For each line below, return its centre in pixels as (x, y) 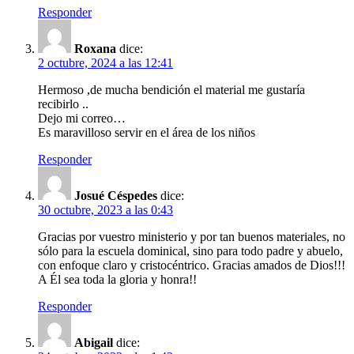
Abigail (94, 342)
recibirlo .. (63, 104)
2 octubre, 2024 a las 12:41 (105, 62)
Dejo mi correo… (82, 118)
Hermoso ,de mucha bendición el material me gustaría (171, 89)
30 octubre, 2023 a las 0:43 (105, 209)
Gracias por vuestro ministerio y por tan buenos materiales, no (192, 236)
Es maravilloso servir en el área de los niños (147, 132)
